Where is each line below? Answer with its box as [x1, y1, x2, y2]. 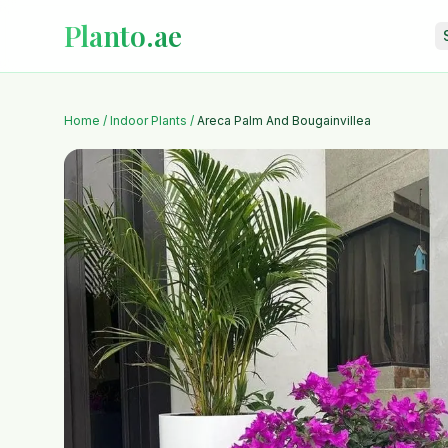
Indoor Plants [110, 113, 187, 128]
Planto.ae [64, 17, 182, 54]
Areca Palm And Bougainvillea [197, 113, 371, 128]
